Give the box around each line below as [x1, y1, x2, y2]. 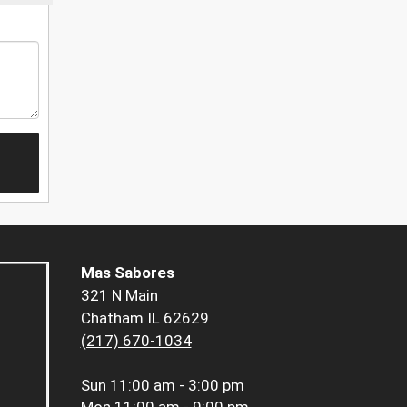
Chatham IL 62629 [80, 309, 209, 328]
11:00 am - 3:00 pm [109, 376, 244, 395]
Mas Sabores [80, 263, 174, 283]
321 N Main [80, 286, 158, 305]
